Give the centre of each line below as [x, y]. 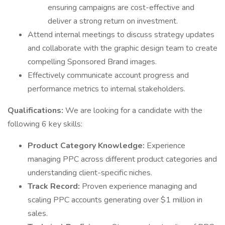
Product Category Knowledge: [87, 146]
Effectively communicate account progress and [108, 75]
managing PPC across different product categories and [122, 159]
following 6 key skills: [45, 124]
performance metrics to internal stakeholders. [106, 89]
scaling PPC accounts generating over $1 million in [115, 200]
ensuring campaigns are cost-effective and [121, 8]
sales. [38, 213]
